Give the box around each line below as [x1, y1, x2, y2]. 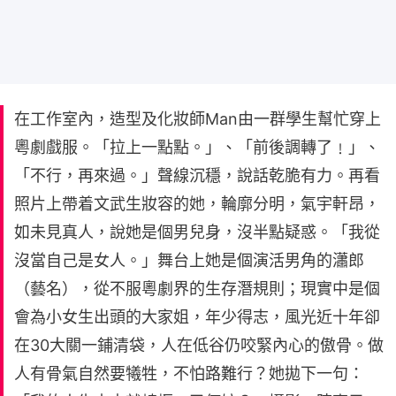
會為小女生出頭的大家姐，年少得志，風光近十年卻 [14, 307, 380, 326]
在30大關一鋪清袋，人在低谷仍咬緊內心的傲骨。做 [14, 335, 384, 354]
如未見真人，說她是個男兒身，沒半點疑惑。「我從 [14, 222, 380, 241]
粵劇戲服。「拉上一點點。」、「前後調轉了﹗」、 [14, 137, 380, 156]
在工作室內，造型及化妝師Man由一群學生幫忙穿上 [14, 109, 381, 128]
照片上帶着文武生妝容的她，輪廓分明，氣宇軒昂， [14, 194, 380, 213]
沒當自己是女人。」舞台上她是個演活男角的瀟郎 [14, 250, 364, 270]
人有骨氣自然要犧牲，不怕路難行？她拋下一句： [14, 363, 364, 383]
